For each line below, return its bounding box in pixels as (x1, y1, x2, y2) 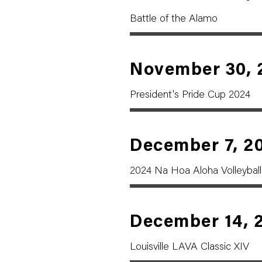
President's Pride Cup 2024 (130, 90, 250, 101)
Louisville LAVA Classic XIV (130, 242, 249, 253)
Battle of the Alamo (130, 14, 218, 25)
